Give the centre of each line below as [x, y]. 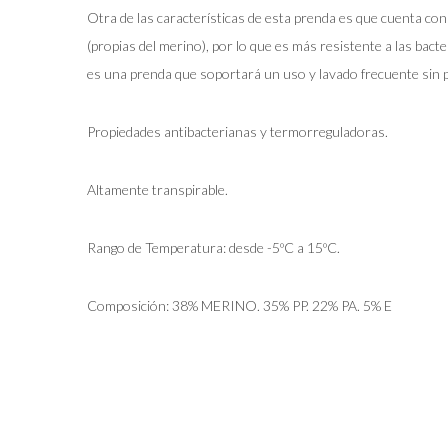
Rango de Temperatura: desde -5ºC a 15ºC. [213, 247]
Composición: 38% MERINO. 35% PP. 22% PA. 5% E [239, 305]
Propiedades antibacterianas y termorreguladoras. [237, 131]
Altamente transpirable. [157, 189]
